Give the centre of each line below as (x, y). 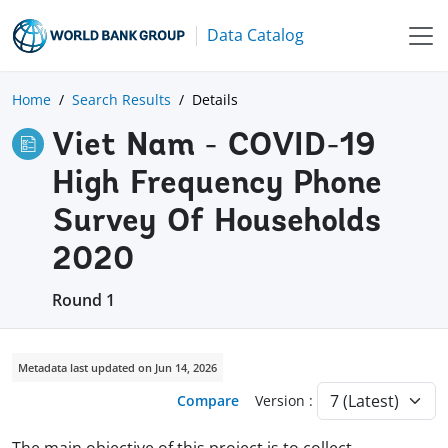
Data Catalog (255, 35)
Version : (286, 401)
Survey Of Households (216, 222)
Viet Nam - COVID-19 (214, 146)
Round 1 (83, 299)
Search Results (121, 99)
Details (215, 99)
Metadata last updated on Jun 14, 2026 (117, 367)
